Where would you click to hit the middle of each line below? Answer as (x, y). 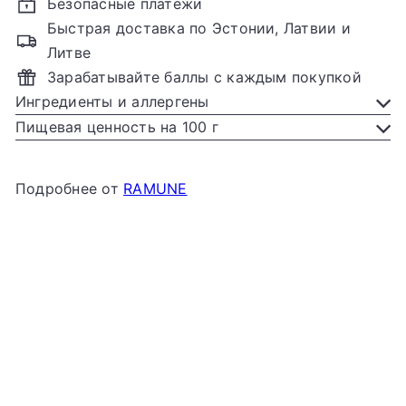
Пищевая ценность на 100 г (117, 127)
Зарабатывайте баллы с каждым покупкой (204, 77)
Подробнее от (70, 188)
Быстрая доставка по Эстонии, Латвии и (199, 28)
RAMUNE (155, 188)
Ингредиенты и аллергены (112, 101)
